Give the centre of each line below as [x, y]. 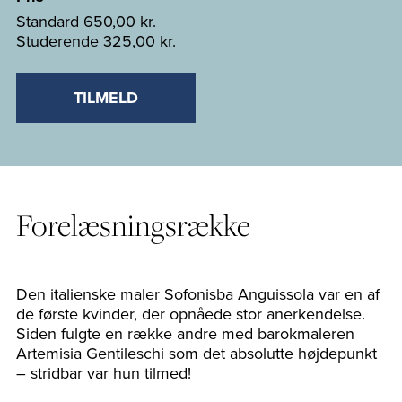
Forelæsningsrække [133, 225]
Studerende [60, 41]
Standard [50, 22]
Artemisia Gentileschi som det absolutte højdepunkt [197, 354]
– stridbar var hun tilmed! [104, 373]
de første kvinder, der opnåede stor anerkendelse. [191, 314]
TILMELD [106, 97]
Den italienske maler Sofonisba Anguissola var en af [198, 294]
